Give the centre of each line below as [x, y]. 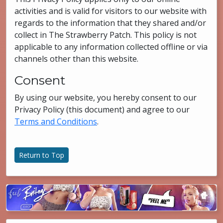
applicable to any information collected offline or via [111, 47]
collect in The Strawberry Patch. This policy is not [106, 35]
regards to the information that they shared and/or [110, 23]
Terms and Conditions [56, 121]
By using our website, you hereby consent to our [106, 98]
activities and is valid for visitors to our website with [111, 11]
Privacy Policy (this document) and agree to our [102, 110]
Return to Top [42, 155]
